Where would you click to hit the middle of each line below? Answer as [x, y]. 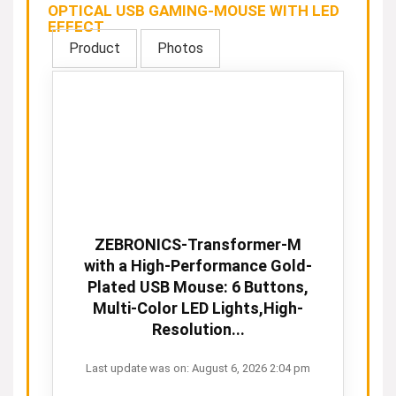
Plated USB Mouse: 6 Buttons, [198, 287]
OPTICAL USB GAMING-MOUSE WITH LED [194, 11]
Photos [180, 48]
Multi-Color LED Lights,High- [198, 308]
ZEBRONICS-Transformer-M [198, 244]
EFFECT [76, 27]
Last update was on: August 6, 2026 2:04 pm [198, 368]
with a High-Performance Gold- [198, 266]
